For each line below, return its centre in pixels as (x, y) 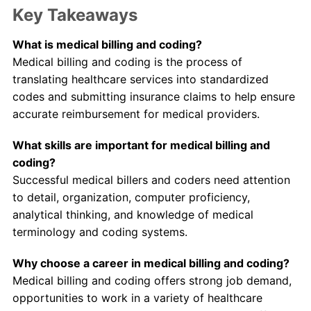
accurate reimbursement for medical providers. (136, 114)
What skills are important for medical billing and (141, 145)
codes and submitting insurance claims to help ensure (153, 97)
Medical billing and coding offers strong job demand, (152, 281)
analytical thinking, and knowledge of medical (133, 215)
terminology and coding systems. (100, 232)
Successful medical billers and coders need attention (151, 180)
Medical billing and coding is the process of (127, 62)
